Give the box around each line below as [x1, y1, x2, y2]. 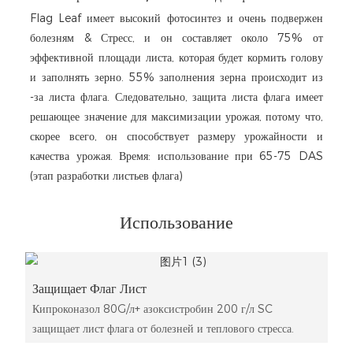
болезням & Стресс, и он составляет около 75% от [30, 31, 323, 46]
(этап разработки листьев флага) [30, 169, 184, 184]
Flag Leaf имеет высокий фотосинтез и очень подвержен [30, 11, 323, 26]
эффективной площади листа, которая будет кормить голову [30, 50, 323, 65]
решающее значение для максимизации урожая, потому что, [30, 110, 323, 124]
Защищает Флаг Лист [32, 281, 147, 297]
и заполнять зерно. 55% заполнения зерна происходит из [30, 70, 323, 85]
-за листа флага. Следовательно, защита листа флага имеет [30, 90, 323, 105]
